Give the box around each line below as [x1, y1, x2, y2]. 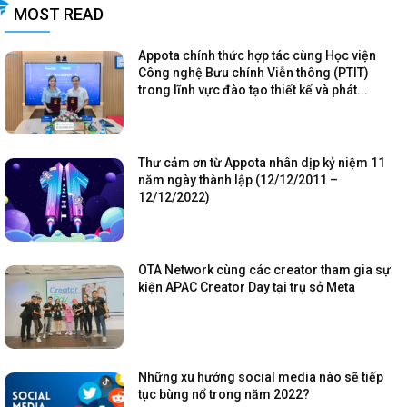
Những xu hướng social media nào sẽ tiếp [138, 369, 384, 384]
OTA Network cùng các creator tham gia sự [138, 262, 392, 277]
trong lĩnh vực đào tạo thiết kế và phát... [138, 83, 369, 97]
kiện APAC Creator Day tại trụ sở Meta [138, 279, 356, 294]
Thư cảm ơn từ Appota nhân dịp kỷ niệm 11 [138, 154, 386, 170]
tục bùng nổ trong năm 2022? [138, 386, 311, 402]
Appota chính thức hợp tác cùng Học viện [138, 48, 377, 63]
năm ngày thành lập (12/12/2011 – [138, 172, 339, 187]
